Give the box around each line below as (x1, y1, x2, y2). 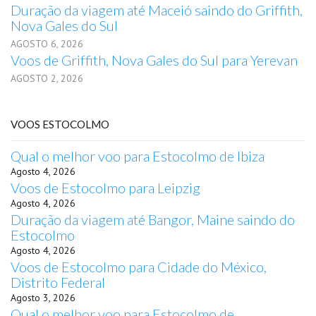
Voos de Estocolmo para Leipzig (11, 179, 200, 196)
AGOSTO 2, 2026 (11, 72, 83, 85)
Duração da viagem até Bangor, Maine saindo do (11, 211, 295, 228)
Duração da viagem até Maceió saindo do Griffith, (11, 1, 303, 18)
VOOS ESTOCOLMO (11, 118, 109, 130)
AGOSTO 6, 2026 (11, 37, 83, 50)
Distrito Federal (11, 274, 105, 291)
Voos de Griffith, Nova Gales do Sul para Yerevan (11, 51, 298, 68)
